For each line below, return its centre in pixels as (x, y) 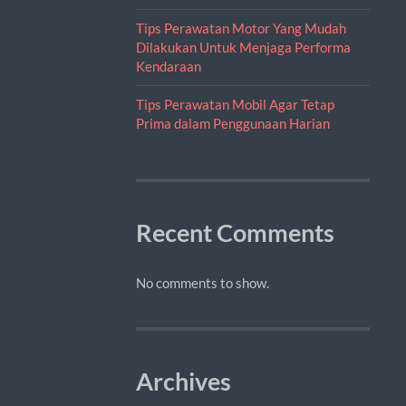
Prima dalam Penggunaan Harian (232, 123)
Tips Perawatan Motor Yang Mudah (241, 28)
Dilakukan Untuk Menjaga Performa (243, 47)
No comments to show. (202, 282)
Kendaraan (168, 66)
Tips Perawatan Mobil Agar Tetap (235, 104)
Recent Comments (235, 232)
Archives (183, 381)
